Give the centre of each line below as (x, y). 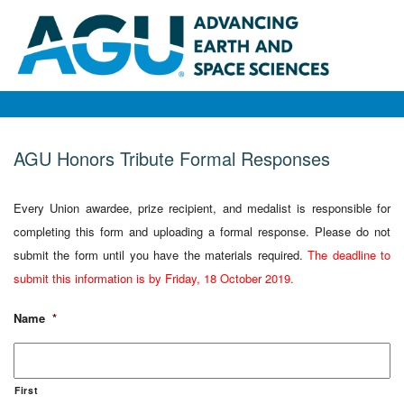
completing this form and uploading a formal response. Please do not (202, 231)
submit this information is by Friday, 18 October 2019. (154, 278)
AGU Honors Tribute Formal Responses (172, 158)
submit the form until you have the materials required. (161, 254)
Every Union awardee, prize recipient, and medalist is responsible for (202, 207)
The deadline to (349, 254)
